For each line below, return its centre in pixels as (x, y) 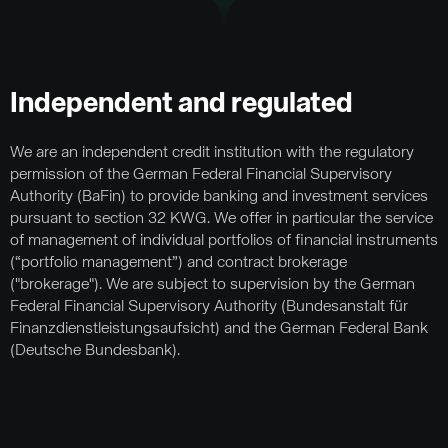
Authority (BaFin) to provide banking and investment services (219, 197)
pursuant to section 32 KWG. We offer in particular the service (221, 219)
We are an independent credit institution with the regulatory (212, 153)
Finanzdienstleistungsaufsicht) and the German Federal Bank (219, 329)
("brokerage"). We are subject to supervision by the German (212, 285)
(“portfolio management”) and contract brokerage (178, 263)
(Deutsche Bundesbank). (95, 351)
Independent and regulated (181, 104)
